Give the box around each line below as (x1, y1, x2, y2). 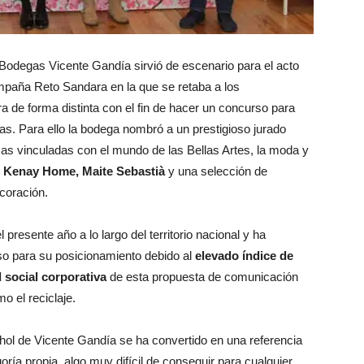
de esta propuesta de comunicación (106, 270, 298, 284)
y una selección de (165, 164, 267, 178)
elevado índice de (195, 249, 293, 262)
